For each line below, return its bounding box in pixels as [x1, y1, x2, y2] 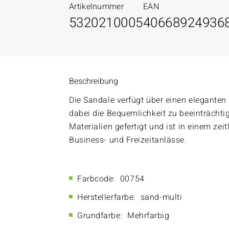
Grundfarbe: [77, 210, 123, 222]
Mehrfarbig [127, 210, 170, 222]
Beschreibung [69, 75, 118, 87]
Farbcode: [77, 173, 115, 185]
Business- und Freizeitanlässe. [69, 134, 190, 146]
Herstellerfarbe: [77, 191, 135, 203]
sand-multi [140, 191, 182, 203]
